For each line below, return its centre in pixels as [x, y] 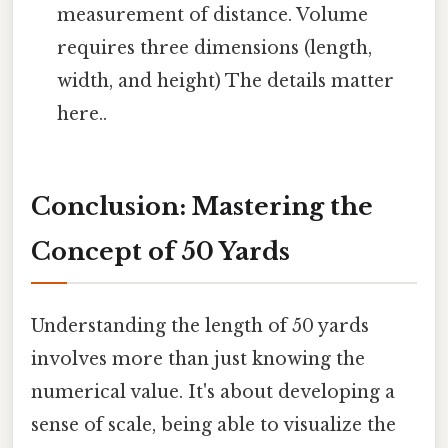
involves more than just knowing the [198, 359]
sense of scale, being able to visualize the [213, 425]
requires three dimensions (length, [215, 48]
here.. [82, 114]
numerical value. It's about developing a [213, 392]
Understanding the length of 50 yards [200, 326]
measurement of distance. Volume [213, 15]
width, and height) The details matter [226, 81]
